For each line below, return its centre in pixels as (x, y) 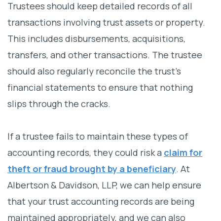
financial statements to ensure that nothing (100, 88)
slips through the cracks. (59, 104)
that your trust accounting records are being (101, 202)
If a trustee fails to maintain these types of (98, 136)
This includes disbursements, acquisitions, (96, 39)
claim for (183, 153)
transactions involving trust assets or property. (106, 22)
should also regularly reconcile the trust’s (94, 71)
